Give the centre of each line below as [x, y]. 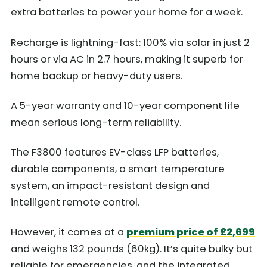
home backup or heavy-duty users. [97, 76]
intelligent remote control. [75, 203]
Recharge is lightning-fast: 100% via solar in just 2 [130, 42]
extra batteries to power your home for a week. [127, 13]
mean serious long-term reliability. [96, 122]
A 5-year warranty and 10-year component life [125, 105]
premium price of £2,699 [191, 232]
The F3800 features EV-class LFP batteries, [115, 153]
